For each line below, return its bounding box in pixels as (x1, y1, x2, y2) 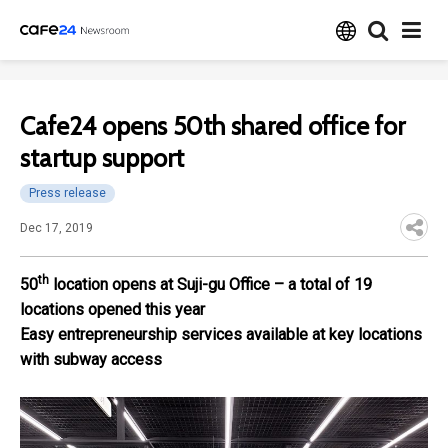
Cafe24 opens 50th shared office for (20, 111, 405, 141)
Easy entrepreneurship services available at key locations (20, 325, 422, 344)
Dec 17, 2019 (20, 221, 93, 235)
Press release (29, 186, 106, 200)
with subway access (20, 350, 162, 369)
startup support (20, 143, 184, 173)
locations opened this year (20, 300, 205, 319)
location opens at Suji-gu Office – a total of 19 (49, 275, 372, 294)
